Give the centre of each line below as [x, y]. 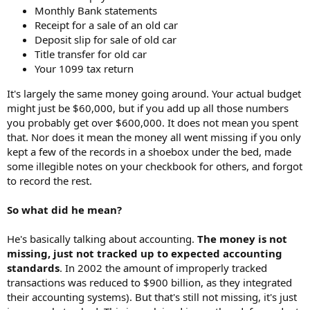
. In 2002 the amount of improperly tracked [163, 268]
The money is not [242, 239]
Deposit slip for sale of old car [106, 40]
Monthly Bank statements [96, 11]
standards [33, 268]
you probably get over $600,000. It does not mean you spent [153, 123]
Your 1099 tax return [84, 69]
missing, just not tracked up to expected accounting [145, 254]
